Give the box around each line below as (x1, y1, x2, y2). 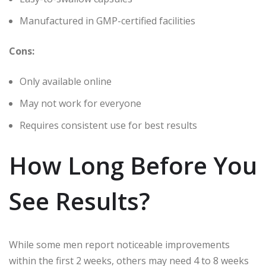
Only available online (20, 74, 112, 88)
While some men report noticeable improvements (9, 237, 230, 251)
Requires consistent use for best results (20, 118, 197, 132)
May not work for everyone (20, 96, 141, 110)
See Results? (9, 184, 150, 217)
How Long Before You (9, 148, 257, 182)
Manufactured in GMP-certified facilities (20, 14, 195, 27)
